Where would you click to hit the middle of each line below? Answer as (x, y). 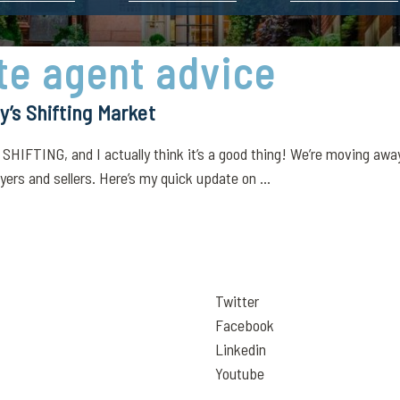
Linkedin (241, 349)
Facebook (245, 325)
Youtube (240, 373)
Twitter (237, 301)
